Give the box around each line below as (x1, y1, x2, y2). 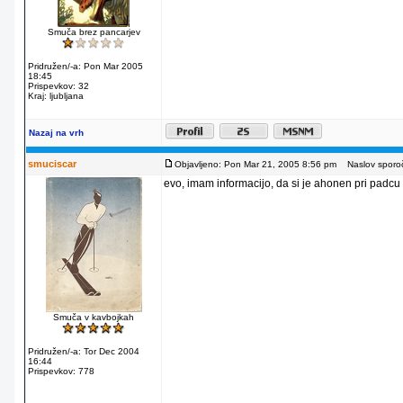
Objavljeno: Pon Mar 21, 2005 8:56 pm (175, 159, 336, 169)
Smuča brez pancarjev (47, 27, 140, 37)
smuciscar (28, 158, 76, 169)
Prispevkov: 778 (28, 366, 94, 376)
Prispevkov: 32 (28, 81, 89, 91)
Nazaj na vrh (29, 128, 84, 138)
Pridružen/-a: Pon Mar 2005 (28, 61, 143, 71)
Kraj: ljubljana (28, 91, 84, 101)
